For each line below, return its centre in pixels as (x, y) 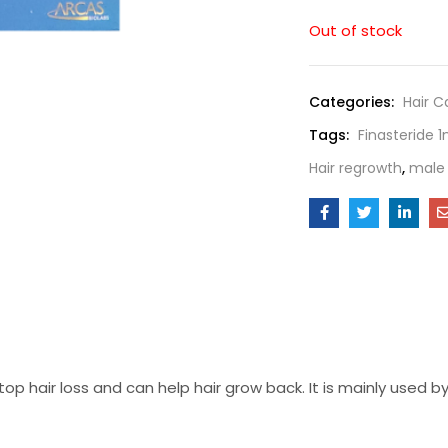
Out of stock (355, 30)
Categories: (353, 102)
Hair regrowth (355, 168)
